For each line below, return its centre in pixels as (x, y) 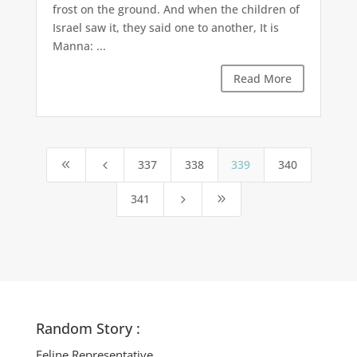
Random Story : (88, 329)
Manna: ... (79, 46)
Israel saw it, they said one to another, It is (165, 28)
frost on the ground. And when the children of (176, 10)
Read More (263, 79)
